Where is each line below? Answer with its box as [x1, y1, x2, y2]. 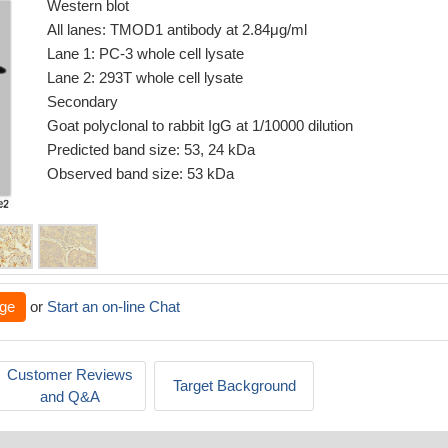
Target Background [172, 377, 296, 394]
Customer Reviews [7, 366, 133, 383]
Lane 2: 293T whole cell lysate [46, 69, 243, 86]
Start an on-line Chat [47, 298, 180, 315]
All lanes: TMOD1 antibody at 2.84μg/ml [46, 21, 307, 38]
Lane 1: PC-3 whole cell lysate [46, 45, 244, 62]
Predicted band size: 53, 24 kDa [46, 141, 255, 158]
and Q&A [40, 388, 100, 405]
